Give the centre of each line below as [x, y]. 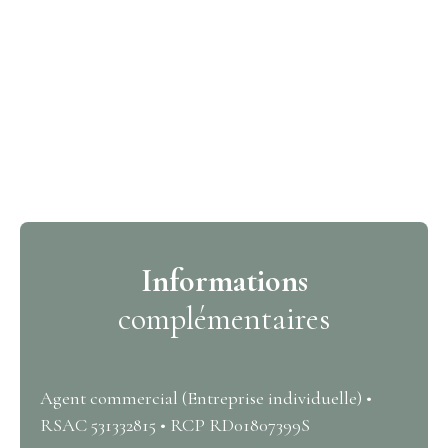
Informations [224, 280]
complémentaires [224, 318]
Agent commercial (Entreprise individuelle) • [206, 397]
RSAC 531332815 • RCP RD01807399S [175, 424]
